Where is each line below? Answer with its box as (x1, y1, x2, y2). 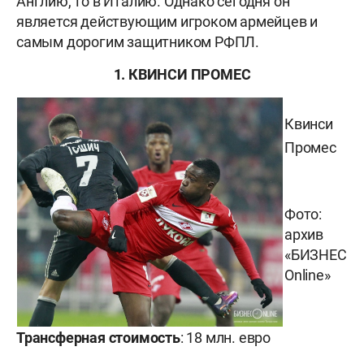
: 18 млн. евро (180, 329, 271, 347)
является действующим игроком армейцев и (16, 13, 318, 31)
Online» (284, 266, 331, 284)
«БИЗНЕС (284, 246, 347, 264)
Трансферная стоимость (16, 329, 180, 347)
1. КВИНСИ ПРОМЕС (113, 66, 251, 84)
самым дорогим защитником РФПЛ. (16, 33, 259, 51)
